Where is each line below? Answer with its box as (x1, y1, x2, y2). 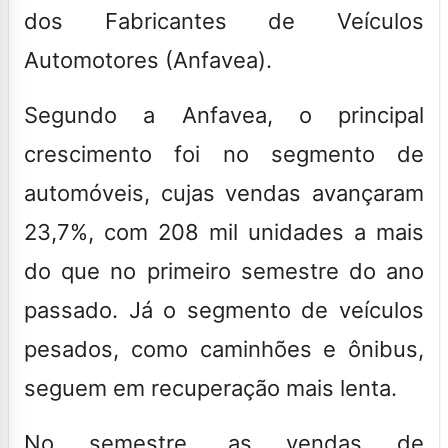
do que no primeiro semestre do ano (24, 257, 424, 284)
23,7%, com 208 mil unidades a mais (24, 218, 424, 245)
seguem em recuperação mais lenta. (24, 374, 403, 401)
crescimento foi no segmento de (24, 140, 424, 167)
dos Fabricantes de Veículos (24, 7, 424, 34)
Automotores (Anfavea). (24, 46, 272, 73)
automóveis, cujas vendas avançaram (24, 179, 424, 206)
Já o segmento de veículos (128, 296, 425, 323)
